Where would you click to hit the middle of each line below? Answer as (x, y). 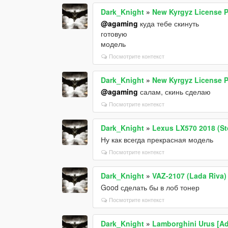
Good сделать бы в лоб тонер (150, 187)
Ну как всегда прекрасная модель (157, 139)
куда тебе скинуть (169, 23)
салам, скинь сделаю (175, 91)
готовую (114, 33)
